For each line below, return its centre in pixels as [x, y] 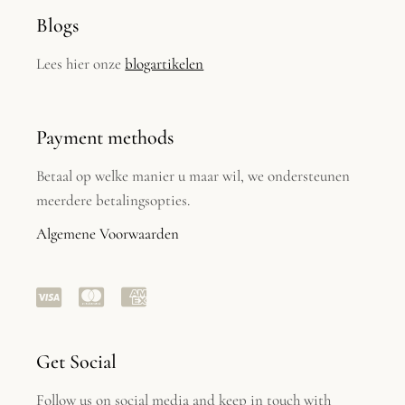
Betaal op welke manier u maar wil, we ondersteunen [193, 175]
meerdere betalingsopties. [113, 200]
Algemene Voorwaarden [108, 233]
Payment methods [105, 137]
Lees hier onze [81, 63]
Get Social [77, 361]
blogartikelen [165, 63]
